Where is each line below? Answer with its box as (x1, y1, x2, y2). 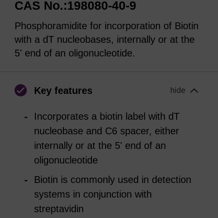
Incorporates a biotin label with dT (34, 110, 180, 122)
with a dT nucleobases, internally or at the (15, 34, 195, 45)
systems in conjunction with (34, 188, 152, 200)
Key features (34, 85, 92, 96)
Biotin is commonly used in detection (34, 174, 191, 185)
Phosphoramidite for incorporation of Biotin (15, 20, 199, 31)
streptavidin (34, 203, 84, 214)
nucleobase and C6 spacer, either (34, 125, 179, 136)
